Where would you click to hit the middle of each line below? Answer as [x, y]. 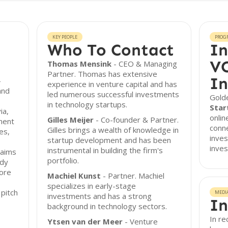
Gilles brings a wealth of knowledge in [113, 130]
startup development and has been [109, 140]
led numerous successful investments [113, 94]
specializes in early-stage [92, 186]
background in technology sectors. [107, 206]
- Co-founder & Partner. [136, 120]
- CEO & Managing [145, 64]
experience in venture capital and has [112, 84]
